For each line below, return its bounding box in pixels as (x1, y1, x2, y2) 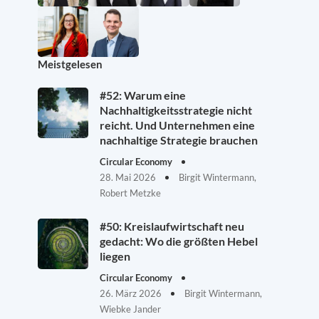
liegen (100, 249, 130, 263)
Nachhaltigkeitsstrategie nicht (100, 103, 252, 117)
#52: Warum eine (100, 88, 186, 102)
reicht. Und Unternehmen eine (100, 118, 255, 132)
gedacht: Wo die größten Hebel (100, 234, 258, 248)
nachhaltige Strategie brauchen (100, 133, 258, 147)
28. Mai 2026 (100, 172, 158, 183)
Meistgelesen (38, 58, 103, 70)
